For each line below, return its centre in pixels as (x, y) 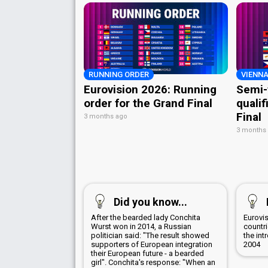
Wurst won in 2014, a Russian (141, 226)
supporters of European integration (152, 244)
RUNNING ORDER (119, 74)
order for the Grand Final (148, 103)
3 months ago (106, 116)
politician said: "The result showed (150, 235)
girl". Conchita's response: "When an (153, 262)
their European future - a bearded (147, 253)
